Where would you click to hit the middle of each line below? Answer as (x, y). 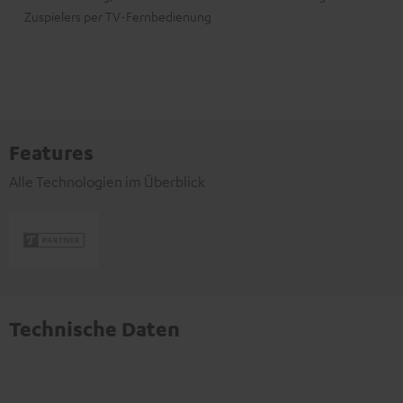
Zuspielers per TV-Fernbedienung (118, 16)
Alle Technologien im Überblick (107, 181)
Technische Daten (94, 328)
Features (51, 152)
